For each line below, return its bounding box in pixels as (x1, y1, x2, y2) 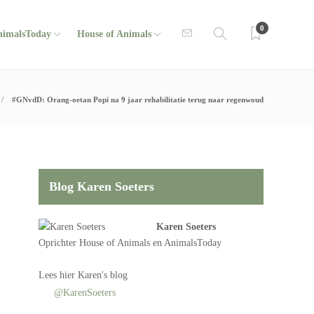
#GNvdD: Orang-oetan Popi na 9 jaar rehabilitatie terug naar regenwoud (12, 95, 264, 104)
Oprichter (39, 238, 80, 248)
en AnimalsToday (150, 238, 222, 248)
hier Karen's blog (60, 270, 128, 280)
